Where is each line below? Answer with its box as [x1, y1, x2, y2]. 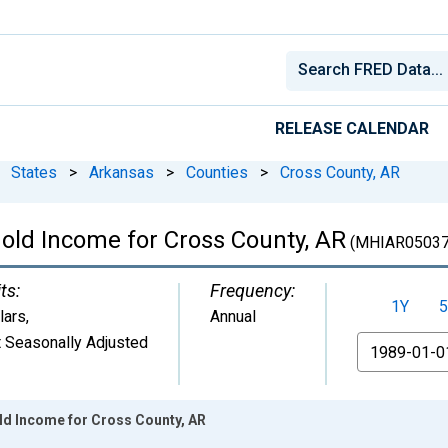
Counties [186, 162, 248, 182]
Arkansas [89, 162, 154, 182]
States [11, 162, 57, 182]
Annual [210, 306, 256, 326]
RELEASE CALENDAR [275, 118, 429, 138]
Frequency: [210, 279, 295, 301]
